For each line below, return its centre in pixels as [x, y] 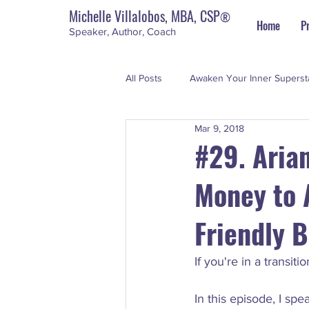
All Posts [144, 78]
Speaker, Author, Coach [122, 31]
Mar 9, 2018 [219, 128]
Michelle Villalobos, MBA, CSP [144, 16]
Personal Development [202, 133]
